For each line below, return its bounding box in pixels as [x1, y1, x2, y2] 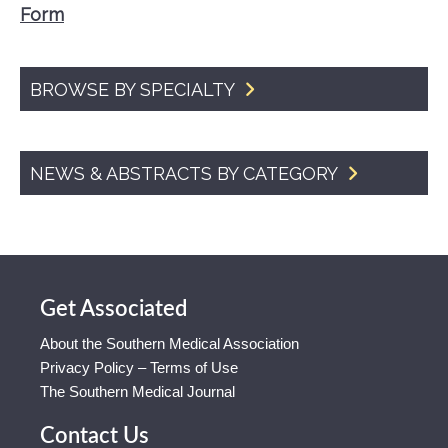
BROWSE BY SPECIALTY [30, 79, 239, 100]
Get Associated [40, 298, 187, 320]
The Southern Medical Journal [40, 383, 235, 400]
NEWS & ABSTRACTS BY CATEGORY [30, 163, 342, 184]
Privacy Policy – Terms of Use [40, 359, 238, 376]
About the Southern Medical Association [40, 335, 299, 352]
